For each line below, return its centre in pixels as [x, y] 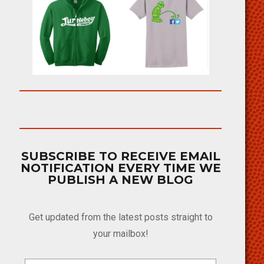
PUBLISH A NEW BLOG [121, 180]
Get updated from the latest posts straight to [121, 217]
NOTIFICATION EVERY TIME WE [121, 168]
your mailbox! [121, 234]
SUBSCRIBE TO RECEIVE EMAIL [121, 156]
